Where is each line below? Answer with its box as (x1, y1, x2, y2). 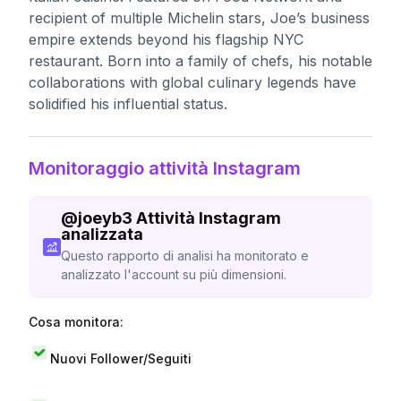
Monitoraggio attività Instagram (29, 158, 301, 179)
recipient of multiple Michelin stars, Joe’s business (29, 9, 370, 27)
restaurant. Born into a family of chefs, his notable (29, 52, 372, 70)
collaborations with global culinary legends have (29, 73, 356, 91)
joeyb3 (77, 209, 132, 227)
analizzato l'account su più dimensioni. (60, 267, 286, 282)
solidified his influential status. (29, 95, 227, 113)
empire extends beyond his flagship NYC (29, 30, 303, 48)
